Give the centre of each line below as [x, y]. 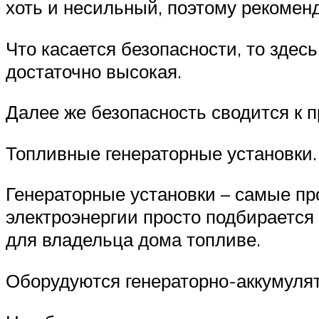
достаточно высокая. [94, 71]
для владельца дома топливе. [133, 240]
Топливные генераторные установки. [161, 153]
